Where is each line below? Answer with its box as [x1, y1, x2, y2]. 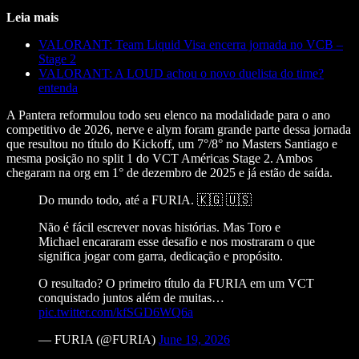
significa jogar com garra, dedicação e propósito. [38, 248, 283, 263]
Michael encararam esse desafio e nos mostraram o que [38, 234, 315, 248]
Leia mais [6, 10, 58, 24]
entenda [38, 80, 78, 95]
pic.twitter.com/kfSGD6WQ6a [38, 305, 193, 319]
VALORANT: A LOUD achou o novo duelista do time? [38, 66, 324, 80]
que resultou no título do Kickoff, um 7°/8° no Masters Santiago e [6, 136, 337, 151]
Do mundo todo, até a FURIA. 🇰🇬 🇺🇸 [38, 192, 252, 207]
